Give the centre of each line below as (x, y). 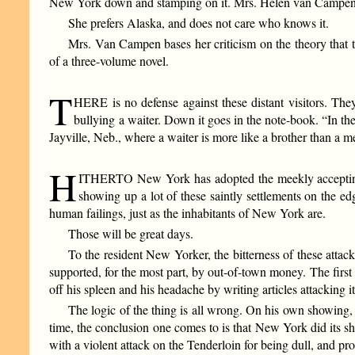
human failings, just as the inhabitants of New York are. (188, 212)
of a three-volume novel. (109, 60)
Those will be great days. (131, 233)
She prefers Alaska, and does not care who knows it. (199, 22)
